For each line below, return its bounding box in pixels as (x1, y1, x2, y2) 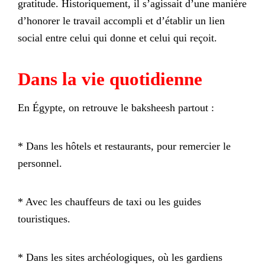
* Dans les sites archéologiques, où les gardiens (18, 251, 222, 263)
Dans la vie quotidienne (18, 68, 202, 89)
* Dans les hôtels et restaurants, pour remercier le (18, 140, 231, 152)
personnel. (18, 157, 62, 169)
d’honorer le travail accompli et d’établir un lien (18, 14, 225, 27)
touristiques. (18, 212, 70, 225)
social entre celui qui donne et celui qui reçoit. (18, 31, 217, 44)
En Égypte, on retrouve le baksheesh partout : (18, 101, 214, 114)
